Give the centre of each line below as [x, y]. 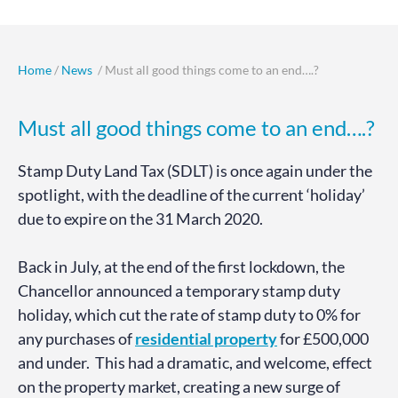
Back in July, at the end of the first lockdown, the [181, 267]
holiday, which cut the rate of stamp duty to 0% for [189, 315]
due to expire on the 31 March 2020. [140, 219]
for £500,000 [323, 339]
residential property [206, 339]
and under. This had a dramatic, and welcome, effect [195, 363]
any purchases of [76, 339]
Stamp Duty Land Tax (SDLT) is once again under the [195, 171]
